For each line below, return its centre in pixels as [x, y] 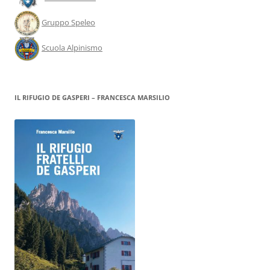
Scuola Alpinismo [72, 48]
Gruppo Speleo [68, 23]
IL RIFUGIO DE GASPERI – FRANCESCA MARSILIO [92, 97]
